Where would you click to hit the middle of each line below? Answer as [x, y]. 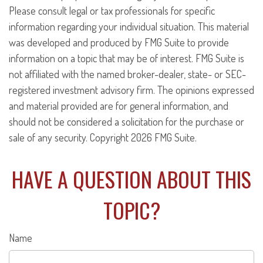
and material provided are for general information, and [119, 106]
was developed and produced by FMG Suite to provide [119, 42]
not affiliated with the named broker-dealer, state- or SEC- [127, 74]
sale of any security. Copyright [70, 137]
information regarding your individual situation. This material [129, 26]
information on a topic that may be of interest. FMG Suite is [127, 58]
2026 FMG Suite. [164, 137]
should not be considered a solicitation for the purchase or [127, 122]
